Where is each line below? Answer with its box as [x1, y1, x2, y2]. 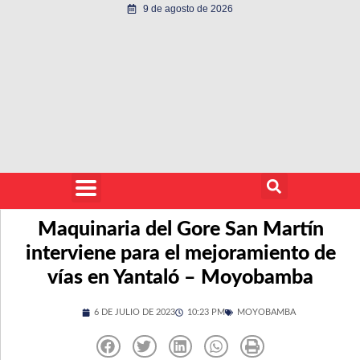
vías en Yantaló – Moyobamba [47, 268, 313, 288]
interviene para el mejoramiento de [25, 243, 336, 264]
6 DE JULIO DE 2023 [93, 308, 175, 317]
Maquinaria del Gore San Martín [37, 219, 324, 239]
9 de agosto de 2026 [143, 3, 233, 14]
